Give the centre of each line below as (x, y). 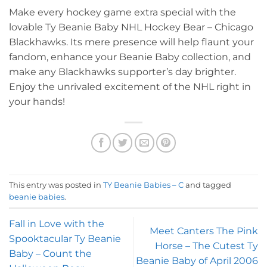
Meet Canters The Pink (204, 231)
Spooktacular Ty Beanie (65, 238)
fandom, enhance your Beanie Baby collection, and (130, 57)
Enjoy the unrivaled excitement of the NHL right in (130, 87)
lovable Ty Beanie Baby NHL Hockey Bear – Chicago (131, 27)
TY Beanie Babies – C (143, 185)
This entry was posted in (56, 185)
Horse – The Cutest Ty (207, 246)
